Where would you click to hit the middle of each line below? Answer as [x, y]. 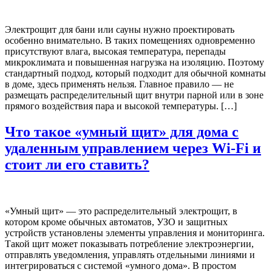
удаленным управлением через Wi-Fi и [133, 148]
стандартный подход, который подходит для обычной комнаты [135, 73]
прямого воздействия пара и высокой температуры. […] [121, 106]
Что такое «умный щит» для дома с [122, 132]
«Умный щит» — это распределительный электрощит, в [121, 211]
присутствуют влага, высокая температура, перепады [115, 52]
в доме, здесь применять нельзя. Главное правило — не [119, 84]
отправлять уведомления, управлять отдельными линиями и [130, 255]
